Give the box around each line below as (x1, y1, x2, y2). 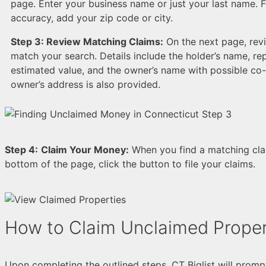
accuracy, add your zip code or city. (11, 11, 173, 24)
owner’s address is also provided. (11, 78, 160, 90)
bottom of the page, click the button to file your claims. (5, 157, 255, 170)
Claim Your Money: (41, 143, 129, 156)
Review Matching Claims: (46, 35, 163, 47)
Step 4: (5, 143, 38, 156)
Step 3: (11, 35, 46, 47)
